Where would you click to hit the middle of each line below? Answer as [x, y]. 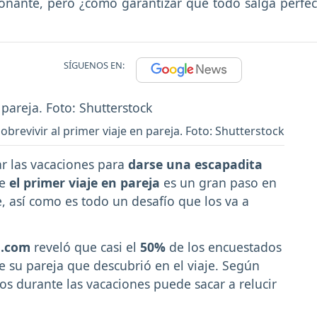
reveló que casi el [85, 247]
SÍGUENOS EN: [94, 65]
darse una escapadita [195, 165]
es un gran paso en [218, 183]
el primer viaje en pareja [85, 183]
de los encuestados [224, 247]
